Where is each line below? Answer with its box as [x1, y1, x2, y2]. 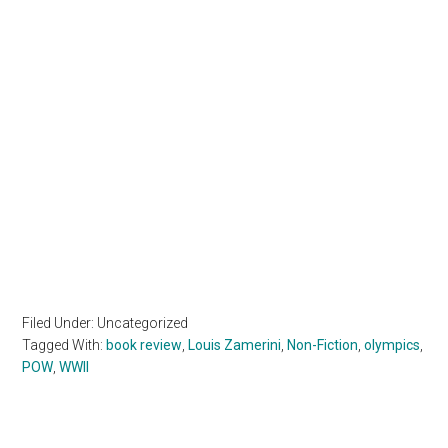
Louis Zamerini [188, 337, 282, 353]
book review [106, 337, 183, 353]
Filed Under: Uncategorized [22, 315, 189, 331]
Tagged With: [22, 337, 107, 353]
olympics [364, 337, 421, 353]
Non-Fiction [287, 337, 359, 353]
